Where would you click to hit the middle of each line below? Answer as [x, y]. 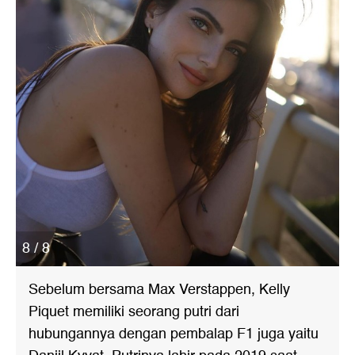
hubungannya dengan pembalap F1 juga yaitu [174, 334]
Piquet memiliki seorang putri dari [134, 312]
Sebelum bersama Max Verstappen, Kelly [159, 290]
